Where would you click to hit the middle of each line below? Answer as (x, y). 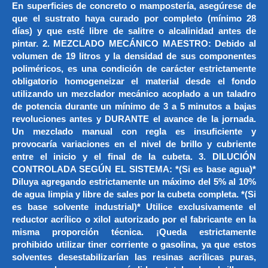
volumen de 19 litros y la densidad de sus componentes (134, 57)
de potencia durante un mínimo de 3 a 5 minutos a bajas (134, 107)
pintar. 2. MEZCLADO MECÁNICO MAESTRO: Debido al (134, 44)
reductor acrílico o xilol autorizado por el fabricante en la (134, 220)
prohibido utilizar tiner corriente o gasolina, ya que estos (134, 245)
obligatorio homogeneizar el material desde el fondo (134, 82)
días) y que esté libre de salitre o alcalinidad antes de (134, 31)
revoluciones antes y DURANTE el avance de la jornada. (134, 119)
